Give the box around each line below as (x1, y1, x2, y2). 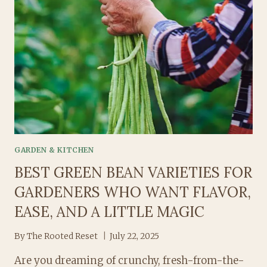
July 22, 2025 (110, 231, 160, 241)
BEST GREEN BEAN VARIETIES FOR (14, 163, 252, 182)
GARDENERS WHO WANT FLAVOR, (14, 182, 251, 201)
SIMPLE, (69, 11, 108, 21)
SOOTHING (69, 23, 121, 34)
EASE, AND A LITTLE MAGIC (14, 202, 204, 221)
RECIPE (69, 36, 104, 46)
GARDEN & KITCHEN (14, 145, 94, 155)
